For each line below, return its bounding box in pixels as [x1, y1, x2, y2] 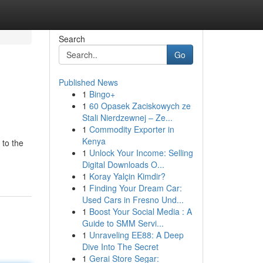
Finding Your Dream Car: [89, 182, 182, 194]
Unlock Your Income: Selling [89, 147, 193, 159]
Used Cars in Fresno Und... [82, 194, 184, 205]
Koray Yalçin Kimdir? [89, 170, 166, 182]
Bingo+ [89, 88, 115, 100]
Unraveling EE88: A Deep [89, 229, 184, 241]
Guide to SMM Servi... [82, 217, 164, 229]
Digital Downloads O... [82, 159, 164, 170]
